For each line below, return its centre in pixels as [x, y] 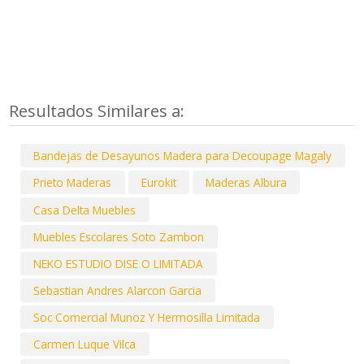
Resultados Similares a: [99, 111]
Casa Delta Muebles [85, 210]
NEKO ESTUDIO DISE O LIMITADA [119, 263]
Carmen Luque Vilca [85, 344]
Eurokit [158, 183]
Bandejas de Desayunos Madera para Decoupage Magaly [183, 156]
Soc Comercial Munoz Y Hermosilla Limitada [147, 318]
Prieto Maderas [73, 183]
